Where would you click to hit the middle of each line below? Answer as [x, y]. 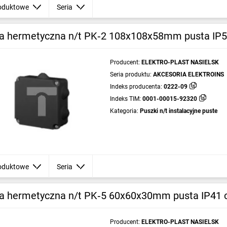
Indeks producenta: [136, 87]
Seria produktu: [130, 74]
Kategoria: [124, 111]
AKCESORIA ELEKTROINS [188, 74]
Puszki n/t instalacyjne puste [178, 111]
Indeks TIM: [125, 99]
